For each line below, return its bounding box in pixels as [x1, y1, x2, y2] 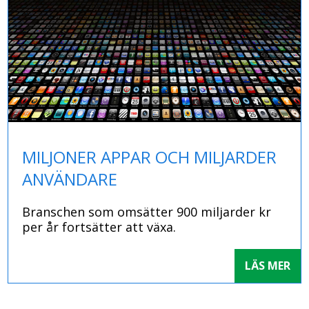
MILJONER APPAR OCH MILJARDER [22, 146, 277, 169]
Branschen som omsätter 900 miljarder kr [22, 203, 272, 221]
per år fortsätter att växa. [22, 219, 177, 236]
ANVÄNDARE [22, 168, 118, 191]
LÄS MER [244, 258, 290, 274]
